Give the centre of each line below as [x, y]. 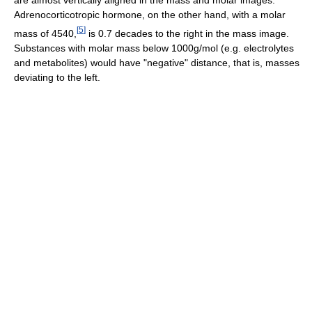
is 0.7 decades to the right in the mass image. [187, 33]
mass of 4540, [45, 33]
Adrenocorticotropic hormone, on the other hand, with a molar [150, 15]
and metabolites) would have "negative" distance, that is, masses [157, 62]
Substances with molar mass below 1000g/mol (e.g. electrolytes [154, 48]
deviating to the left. [57, 77]
